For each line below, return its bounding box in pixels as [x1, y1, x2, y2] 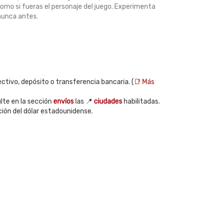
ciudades [94, 97, 122, 106]
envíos [53, 97, 74, 106]
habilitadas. [122, 97, 160, 106]
